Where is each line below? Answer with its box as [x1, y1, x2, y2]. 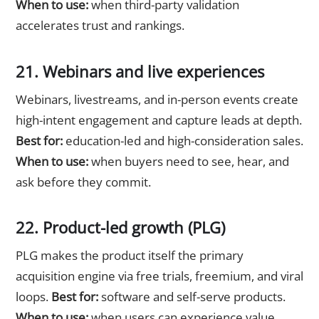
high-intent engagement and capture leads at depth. [16, 111, 302, 128]
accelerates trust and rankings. [16, 17, 184, 34]
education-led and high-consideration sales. [63, 132, 303, 149]
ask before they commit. [16, 173, 151, 190]
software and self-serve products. [98, 288, 286, 305]
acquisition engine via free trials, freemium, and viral [16, 267, 303, 284]
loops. [16, 288, 51, 305]
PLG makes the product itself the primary [16, 246, 244, 263]
